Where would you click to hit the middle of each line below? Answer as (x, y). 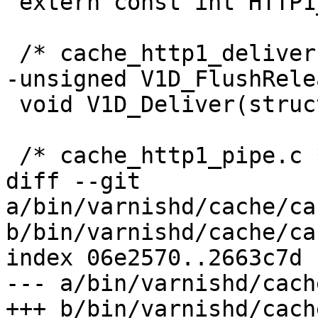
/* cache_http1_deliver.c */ (12, 54)
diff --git (73, 181)
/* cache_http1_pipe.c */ (12, 156)
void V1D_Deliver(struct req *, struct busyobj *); (12, 105)
